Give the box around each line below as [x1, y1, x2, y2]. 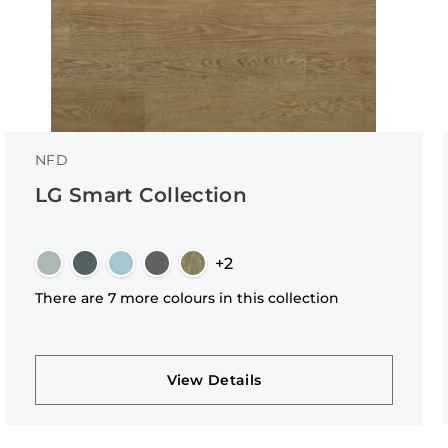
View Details [166, 371, 262, 389]
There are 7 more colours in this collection [34, 289, 339, 307]
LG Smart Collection [34, 183, 248, 207]
